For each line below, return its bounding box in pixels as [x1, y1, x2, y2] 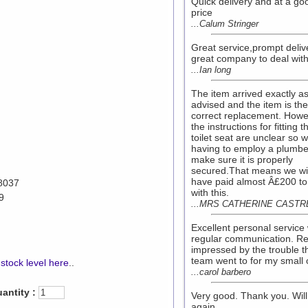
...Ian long [191, 65, 231, 75]
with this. [191, 187, 229, 198]
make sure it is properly [191, 154, 293, 165]
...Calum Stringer [191, 19, 258, 29]
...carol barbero [191, 267, 251, 277]
